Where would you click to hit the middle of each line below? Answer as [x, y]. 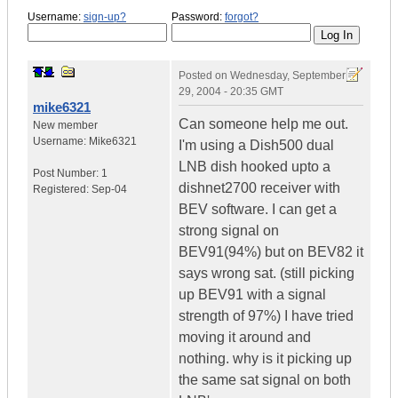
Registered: [62, 190]
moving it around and [245, 338]
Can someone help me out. [263, 124]
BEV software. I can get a [258, 210]
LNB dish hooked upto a [255, 167]
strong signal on [229, 231]
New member [65, 126]
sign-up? [105, 16]
